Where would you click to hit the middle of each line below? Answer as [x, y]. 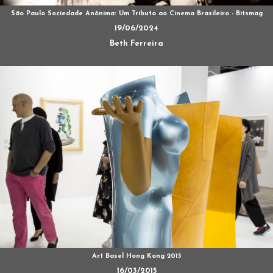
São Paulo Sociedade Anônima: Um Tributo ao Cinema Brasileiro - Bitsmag [136, 14]
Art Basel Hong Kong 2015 [136, 256]
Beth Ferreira [136, 44]
